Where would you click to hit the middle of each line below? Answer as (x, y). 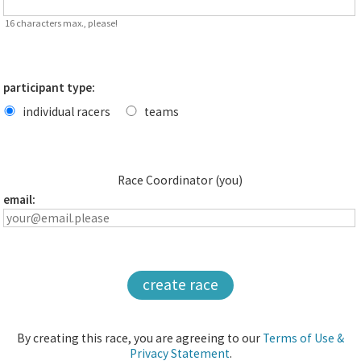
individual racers (66, 111)
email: (20, 200)
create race (180, 284)
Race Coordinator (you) (180, 180)
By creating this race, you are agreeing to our (140, 338)
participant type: (50, 88)
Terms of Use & (303, 338)
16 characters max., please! (62, 23)
